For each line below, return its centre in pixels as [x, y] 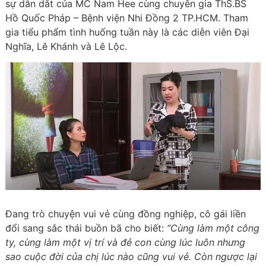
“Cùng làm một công [213, 228]
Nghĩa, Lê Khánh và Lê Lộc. [66, 46]
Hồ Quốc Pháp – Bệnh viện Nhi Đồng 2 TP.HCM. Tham [126, 18]
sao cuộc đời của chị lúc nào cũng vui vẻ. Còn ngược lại [131, 257]
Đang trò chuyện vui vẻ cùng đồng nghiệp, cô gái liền [125, 214]
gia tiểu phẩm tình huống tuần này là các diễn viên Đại [127, 32]
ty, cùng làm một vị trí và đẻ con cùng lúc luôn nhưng [125, 243]
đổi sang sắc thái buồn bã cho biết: [86, 228]
